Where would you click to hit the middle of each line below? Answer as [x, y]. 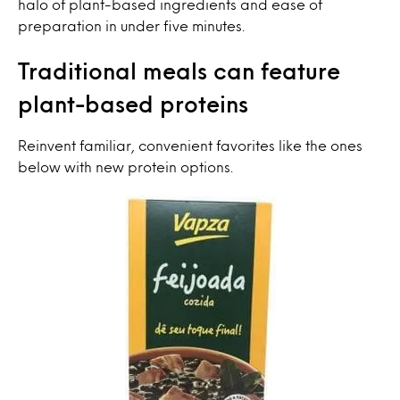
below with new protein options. [125, 167]
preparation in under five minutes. [131, 26]
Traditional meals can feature [179, 71]
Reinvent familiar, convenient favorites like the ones [190, 146]
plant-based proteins [133, 104]
